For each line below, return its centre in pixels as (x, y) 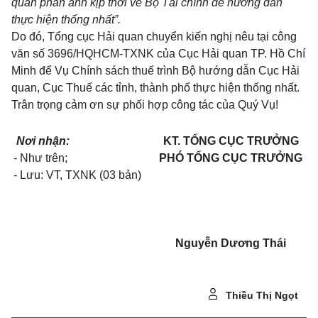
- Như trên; (40, 158)
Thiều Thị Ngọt (261, 295)
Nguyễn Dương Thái (231, 243)
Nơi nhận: (42, 141)
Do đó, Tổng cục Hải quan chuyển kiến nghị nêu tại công (154, 37)
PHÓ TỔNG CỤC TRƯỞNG (231, 158)
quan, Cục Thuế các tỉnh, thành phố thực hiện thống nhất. (155, 88)
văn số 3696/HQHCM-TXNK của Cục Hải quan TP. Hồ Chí (158, 54)
